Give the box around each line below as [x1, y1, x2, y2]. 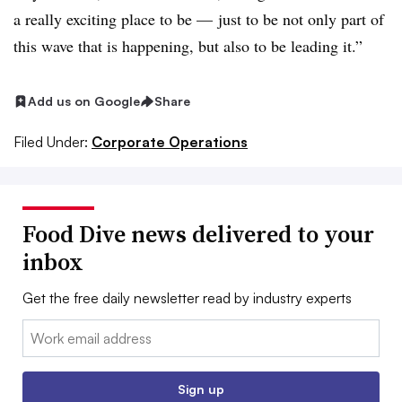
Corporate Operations [92, 133, 248, 152]
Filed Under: [13, 133, 88, 152]
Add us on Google [28, 93, 140, 109]
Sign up [178, 381, 224, 398]
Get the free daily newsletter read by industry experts [22, 289, 352, 308]
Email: [22, 321, 59, 340]
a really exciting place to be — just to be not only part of [13, 8, 384, 31]
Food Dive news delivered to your [22, 218, 374, 251]
